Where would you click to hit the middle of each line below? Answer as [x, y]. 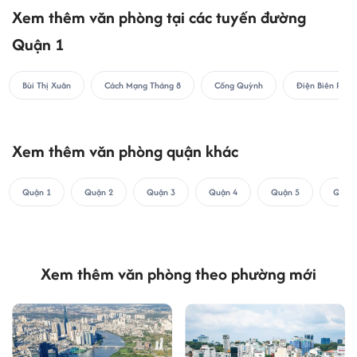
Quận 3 [161, 192]
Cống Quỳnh [239, 85]
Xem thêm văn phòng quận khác [125, 151]
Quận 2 [99, 192]
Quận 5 [285, 192]
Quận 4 [223, 192]
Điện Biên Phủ [324, 85]
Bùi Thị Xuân [47, 85]
